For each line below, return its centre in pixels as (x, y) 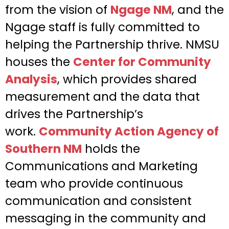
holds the (111, 149)
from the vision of (58, 10)
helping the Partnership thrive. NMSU (112, 45)
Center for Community (142, 62)
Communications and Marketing (101, 166)
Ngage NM (141, 10)
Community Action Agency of (129, 132)
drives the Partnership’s (74, 114)
